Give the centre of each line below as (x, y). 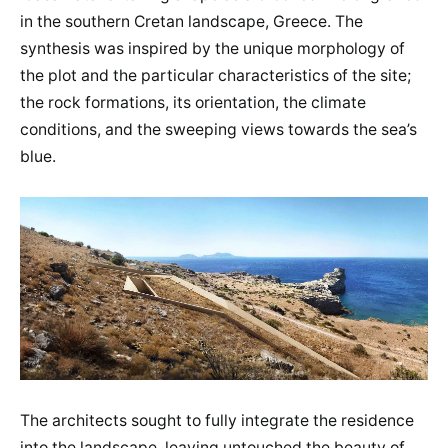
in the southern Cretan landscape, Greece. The (191, 21)
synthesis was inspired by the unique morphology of (212, 48)
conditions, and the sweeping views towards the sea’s (218, 129)
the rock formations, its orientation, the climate (193, 102)
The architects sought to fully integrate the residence (217, 421)
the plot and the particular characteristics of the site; (215, 75)
